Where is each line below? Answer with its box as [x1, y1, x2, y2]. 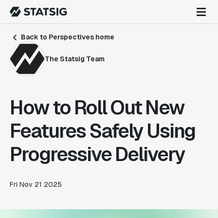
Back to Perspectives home [19, 33, 114, 41]
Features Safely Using [10, 118, 195, 144]
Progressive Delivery [10, 142, 185, 167]
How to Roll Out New [10, 95, 184, 120]
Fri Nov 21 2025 [10, 180, 62, 189]
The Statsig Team [45, 54, 105, 63]
